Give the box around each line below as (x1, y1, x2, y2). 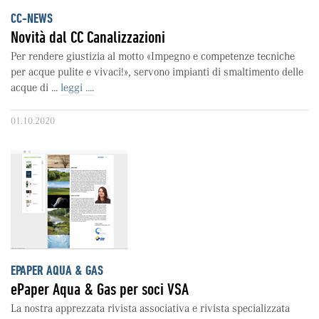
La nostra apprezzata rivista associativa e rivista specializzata (11, 302, 290, 315)
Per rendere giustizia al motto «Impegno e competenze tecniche (11, 50, 295, 63)
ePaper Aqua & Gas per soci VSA (11, 279, 189, 299)
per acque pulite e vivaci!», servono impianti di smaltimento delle (11, 66, 303, 78)
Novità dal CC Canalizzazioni (11, 27, 165, 47)
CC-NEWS (11, 11, 53, 26)
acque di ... (11, 81, 61, 94)
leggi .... (61, 81, 94, 94)
